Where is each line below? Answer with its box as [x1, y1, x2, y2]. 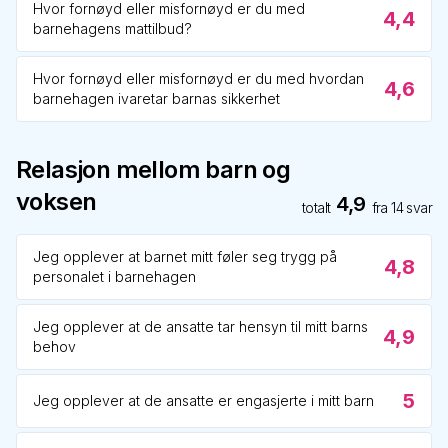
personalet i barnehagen [33, 268, 196, 285]
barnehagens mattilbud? [33, 20, 192, 37]
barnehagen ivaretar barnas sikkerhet [33, 90, 280, 107]
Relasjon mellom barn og [16, 155, 291, 184]
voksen [16, 187, 97, 216]
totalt [301, 199, 331, 216]
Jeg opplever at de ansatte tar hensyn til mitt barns [33, 318, 368, 335]
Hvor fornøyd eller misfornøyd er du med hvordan [33, 70, 364, 87]
